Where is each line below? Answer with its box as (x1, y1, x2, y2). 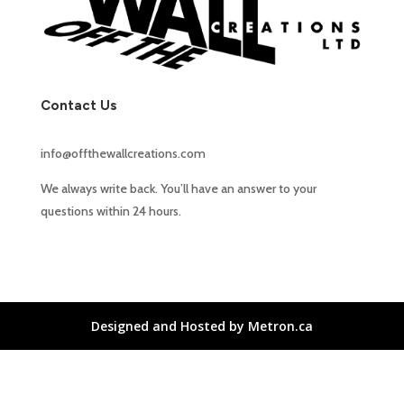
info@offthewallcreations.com (40, 144, 206, 161)
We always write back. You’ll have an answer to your (40, 179, 317, 197)
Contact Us (40, 96, 117, 114)
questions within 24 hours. (40, 202, 181, 219)
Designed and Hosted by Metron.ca (90, 317, 313, 335)
